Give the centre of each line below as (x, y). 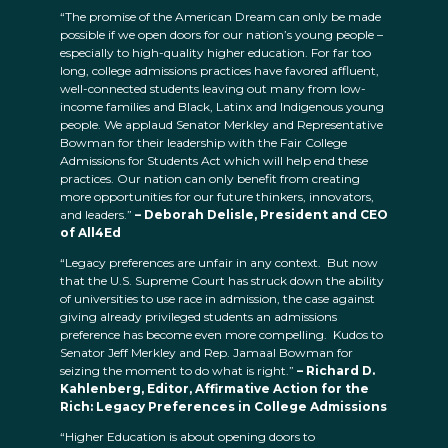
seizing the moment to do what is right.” (177, 371)
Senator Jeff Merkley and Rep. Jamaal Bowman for (206, 353)
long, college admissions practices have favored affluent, (219, 71)
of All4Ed (90, 233)
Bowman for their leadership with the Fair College (203, 143)
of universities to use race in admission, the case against (217, 299)
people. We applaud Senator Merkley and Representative (221, 125)
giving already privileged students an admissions (198, 317)
